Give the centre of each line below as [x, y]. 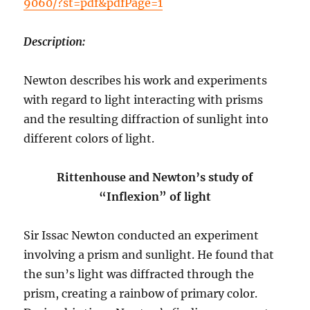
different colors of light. [89, 139]
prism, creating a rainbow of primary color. [141, 294]
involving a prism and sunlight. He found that [149, 255]
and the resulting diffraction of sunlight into [146, 119]
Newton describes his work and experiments [146, 81]
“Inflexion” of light [155, 197]
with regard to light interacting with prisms [144, 100]
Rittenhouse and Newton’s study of [155, 177]
